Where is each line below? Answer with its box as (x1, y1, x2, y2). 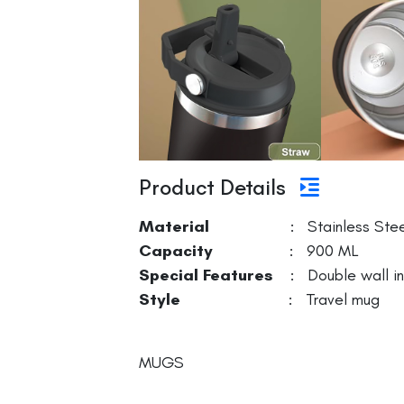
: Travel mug (189, 289, 380, 310)
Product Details (139, 174, 291, 201)
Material (139, 216, 214, 237)
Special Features (139, 265, 272, 286)
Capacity (139, 241, 217, 262)
